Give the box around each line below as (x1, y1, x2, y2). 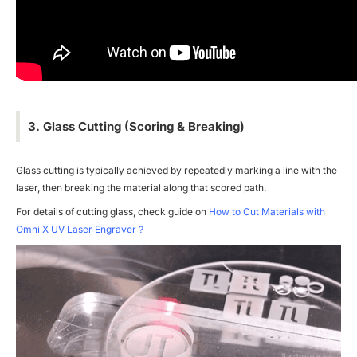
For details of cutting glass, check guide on (16, 206, 209, 218)
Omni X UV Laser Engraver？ (16, 223, 146, 236)
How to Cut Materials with (209, 206, 325, 218)
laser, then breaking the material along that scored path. (16, 182, 266, 194)
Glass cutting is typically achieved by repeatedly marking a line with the (16, 164, 337, 177)
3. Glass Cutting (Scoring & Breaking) (28, 119, 245, 135)
